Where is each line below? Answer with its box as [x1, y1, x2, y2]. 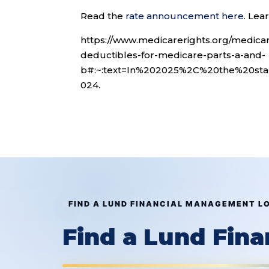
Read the [80, 10, 126, 22]
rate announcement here [125, 10, 244, 22]
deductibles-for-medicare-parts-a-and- [80, 49, 266, 61]
